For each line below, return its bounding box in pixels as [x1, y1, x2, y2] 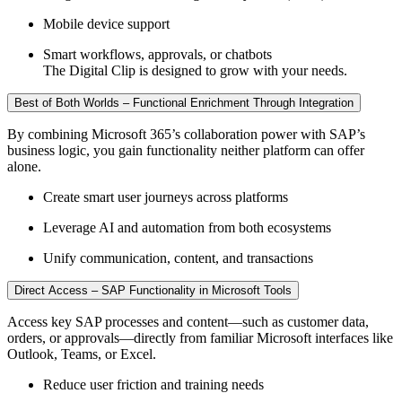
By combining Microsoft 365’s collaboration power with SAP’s [7, 126, 365, 142]
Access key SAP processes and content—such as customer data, [7, 313, 369, 329]
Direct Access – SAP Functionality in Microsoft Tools [14, 283, 292, 297]
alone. [7, 158, 41, 174]
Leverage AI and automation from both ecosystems [43, 219, 331, 235]
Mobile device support [43, 15, 170, 31]
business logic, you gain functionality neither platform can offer [7, 142, 364, 158]
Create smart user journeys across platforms [43, 188, 288, 205]
